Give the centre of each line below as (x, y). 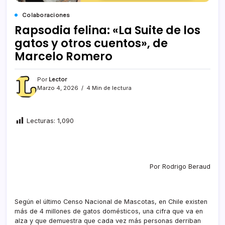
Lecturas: (41, 121)
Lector (58, 80)
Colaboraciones (46, 15)
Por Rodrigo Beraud (180, 166)
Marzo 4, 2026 (58, 88)
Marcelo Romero (64, 57)
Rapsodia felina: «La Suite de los (107, 30)
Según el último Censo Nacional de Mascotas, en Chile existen (111, 201)
